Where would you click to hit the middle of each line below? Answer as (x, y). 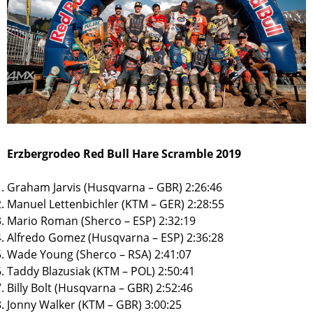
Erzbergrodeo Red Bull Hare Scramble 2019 (124, 153)
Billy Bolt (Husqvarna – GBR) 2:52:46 (100, 287)
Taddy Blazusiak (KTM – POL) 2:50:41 (101, 271)
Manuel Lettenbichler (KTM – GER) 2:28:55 (116, 204)
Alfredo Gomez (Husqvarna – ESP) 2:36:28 (115, 237)
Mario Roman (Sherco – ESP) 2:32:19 (101, 220)
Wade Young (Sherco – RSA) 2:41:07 (99, 254)
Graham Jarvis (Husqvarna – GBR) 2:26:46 (115, 187)
